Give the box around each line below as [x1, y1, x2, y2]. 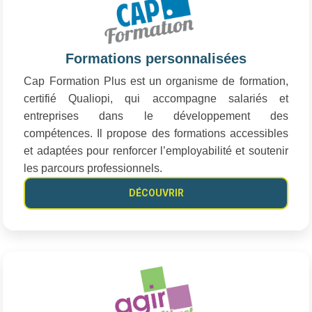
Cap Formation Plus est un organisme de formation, [24, 75, 288, 88]
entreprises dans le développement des [24, 110, 288, 123]
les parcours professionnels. [24, 162, 163, 175]
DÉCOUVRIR [128, 187, 184, 199]
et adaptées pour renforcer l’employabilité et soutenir [24, 145, 288, 157]
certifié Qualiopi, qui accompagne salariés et [24, 93, 288, 105]
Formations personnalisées [65, 51, 247, 67]
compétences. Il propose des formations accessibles [24, 127, 288, 140]
